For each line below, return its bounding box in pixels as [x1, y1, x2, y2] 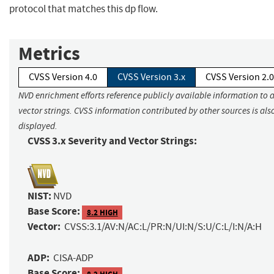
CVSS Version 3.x [117, 71, 185, 84]
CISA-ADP [53, 251, 94, 265]
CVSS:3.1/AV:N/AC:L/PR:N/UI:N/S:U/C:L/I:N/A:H [64, 220, 262, 234]
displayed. [18, 120, 57, 132]
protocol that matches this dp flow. [9, 2, 158, 16]
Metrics [18, 41, 80, 67]
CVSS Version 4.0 [29, 71, 97, 84]
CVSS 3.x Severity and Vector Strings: [28, 134, 197, 149]
